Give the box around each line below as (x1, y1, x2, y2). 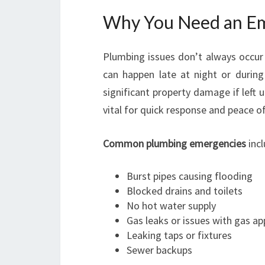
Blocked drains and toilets (127, 184, 243, 198)
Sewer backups (127, 243, 192, 257)
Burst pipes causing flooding (127, 169, 253, 183)
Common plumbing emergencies (103, 137, 246, 150)
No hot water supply (127, 199, 216, 212)
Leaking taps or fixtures (127, 228, 232, 242)
